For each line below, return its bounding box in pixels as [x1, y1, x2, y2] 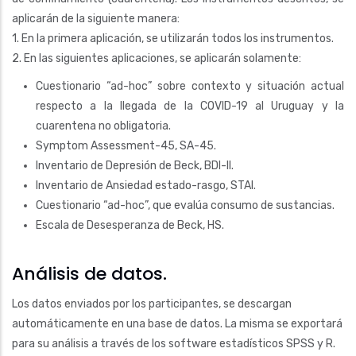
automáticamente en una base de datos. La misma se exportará [12, 316, 342, 331]
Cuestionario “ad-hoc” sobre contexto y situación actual [36, 79, 344, 93]
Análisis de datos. [12, 261, 167, 286]
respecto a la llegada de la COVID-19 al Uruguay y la [36, 99, 344, 113]
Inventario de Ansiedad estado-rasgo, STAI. [36, 178, 256, 192]
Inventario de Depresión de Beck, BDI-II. [36, 158, 234, 172]
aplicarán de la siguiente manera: [12, 11, 180, 25]
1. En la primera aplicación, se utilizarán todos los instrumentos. [12, 31, 334, 45]
